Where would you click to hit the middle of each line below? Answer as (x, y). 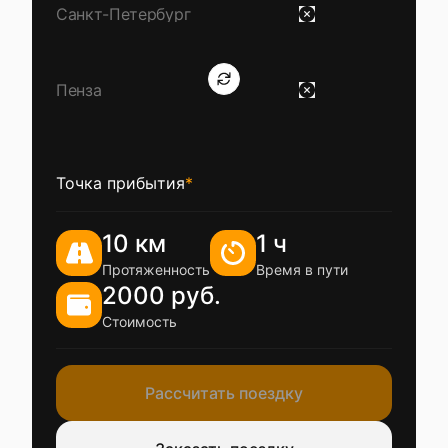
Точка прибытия (120, 183)
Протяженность (156, 269)
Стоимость (139, 321)
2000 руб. (161, 295)
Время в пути (302, 269)
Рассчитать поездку (224, 393)
